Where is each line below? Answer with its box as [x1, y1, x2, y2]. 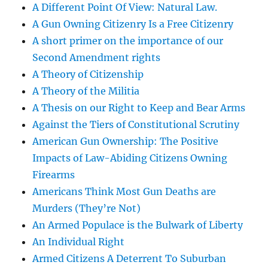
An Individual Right [32, 236, 125, 248]
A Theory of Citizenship [32, 68, 144, 81]
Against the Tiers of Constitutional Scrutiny [32, 118, 240, 131]
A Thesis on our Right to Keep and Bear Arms [32, 102, 246, 114]
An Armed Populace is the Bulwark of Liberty [32, 219, 243, 232]
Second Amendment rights [32, 51, 161, 64]
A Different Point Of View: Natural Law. [32, 1, 218, 14]
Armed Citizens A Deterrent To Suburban [32, 252, 227, 265]
